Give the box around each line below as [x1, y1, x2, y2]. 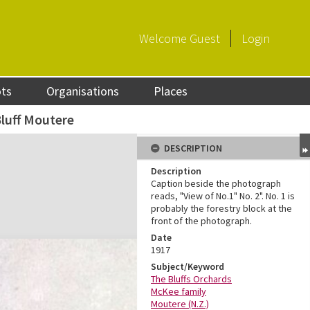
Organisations [46, 83, 120, 99]
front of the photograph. [151, 215, 252, 227]
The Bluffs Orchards [151, 273, 232, 285]
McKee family [151, 285, 206, 298]
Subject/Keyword [151, 260, 224, 273]
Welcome [139, 30, 190, 46]
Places [154, 83, 188, 99]
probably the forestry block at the [151, 202, 292, 215]
